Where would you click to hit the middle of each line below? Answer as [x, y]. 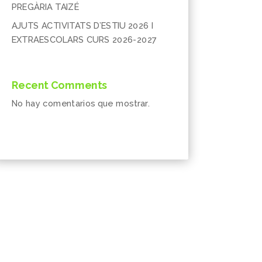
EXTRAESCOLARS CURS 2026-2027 [84, 40]
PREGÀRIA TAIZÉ [45, 7]
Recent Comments [59, 85]
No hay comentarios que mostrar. [80, 104]
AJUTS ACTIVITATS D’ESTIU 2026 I [82, 25]
